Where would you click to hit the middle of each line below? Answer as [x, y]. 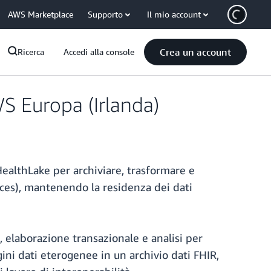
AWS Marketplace [41, 14]
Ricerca [31, 52]
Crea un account [195, 52]
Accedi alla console [99, 52]
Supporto [105, 14]
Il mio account [174, 14]
